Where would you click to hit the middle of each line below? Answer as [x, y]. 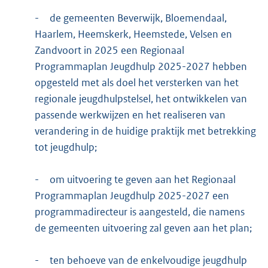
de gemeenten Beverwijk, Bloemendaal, [138, 18]
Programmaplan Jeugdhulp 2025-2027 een [132, 196]
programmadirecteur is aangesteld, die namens [139, 212]
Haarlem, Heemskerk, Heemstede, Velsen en [133, 34]
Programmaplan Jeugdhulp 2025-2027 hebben [141, 67]
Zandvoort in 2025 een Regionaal [109, 51]
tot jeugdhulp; [66, 147]
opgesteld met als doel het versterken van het [136, 83]
